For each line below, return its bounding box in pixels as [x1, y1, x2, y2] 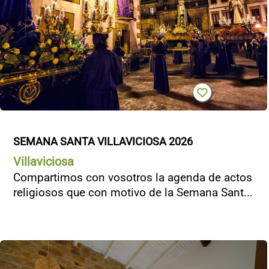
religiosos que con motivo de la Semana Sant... [13, 185, 253, 199]
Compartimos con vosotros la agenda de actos [13, 170, 252, 184]
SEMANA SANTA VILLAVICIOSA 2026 [13, 134, 193, 148]
